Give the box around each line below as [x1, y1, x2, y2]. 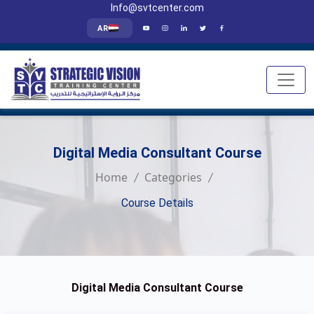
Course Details [121, 196, 193, 210]
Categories [144, 170, 202, 186]
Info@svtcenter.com [110, 2, 204, 13]
